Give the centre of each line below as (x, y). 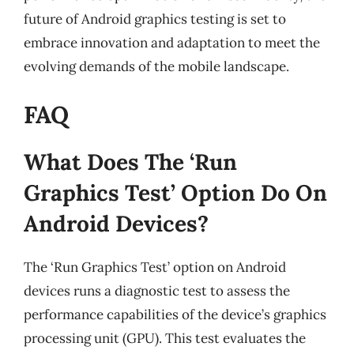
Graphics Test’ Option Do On (175, 193)
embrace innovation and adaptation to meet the (172, 42)
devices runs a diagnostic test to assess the (157, 291)
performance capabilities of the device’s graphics (175, 314)
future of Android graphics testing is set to (155, 19)
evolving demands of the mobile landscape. (156, 66)
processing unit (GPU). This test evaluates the (165, 338)
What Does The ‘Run (130, 162)
